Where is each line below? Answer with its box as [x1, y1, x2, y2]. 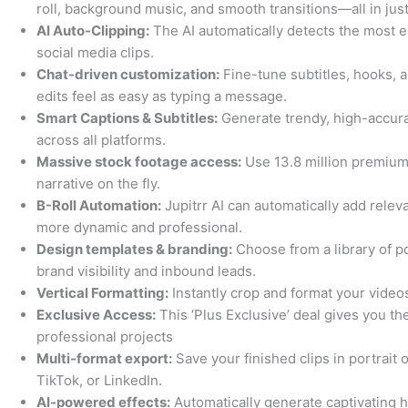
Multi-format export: [36, 350, 172, 368]
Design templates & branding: [36, 240, 232, 259]
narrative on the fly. [36, 175, 160, 193]
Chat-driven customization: [36, 66, 219, 84]
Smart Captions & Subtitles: [36, 109, 218, 127]
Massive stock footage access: [36, 153, 241, 171]
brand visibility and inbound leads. [36, 262, 256, 280]
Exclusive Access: [36, 306, 156, 324]
